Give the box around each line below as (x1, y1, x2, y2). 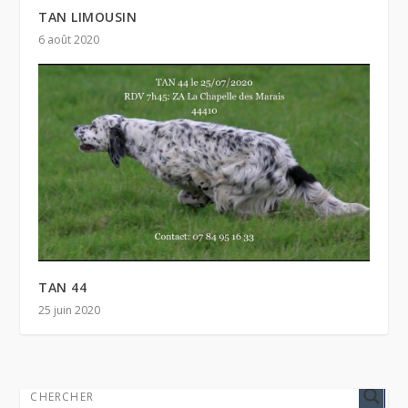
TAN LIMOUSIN (38, 7, 138, 25)
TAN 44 (38, 279, 87, 297)
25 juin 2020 (38, 302, 101, 319)
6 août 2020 (38, 31, 100, 47)
